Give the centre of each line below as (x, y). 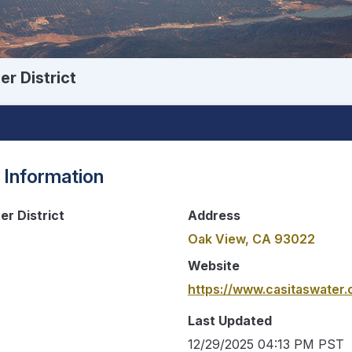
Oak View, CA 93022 (251, 238)
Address (214, 215)
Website (214, 265)
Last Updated (230, 320)
